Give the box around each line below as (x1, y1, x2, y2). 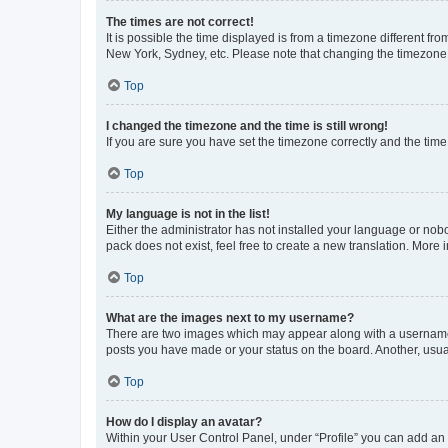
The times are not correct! (106, 15, 254, 29)
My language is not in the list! (106, 207, 270, 221)
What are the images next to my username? (106, 311, 354, 325)
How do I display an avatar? (106, 415, 262, 429)
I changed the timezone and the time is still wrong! (106, 119, 388, 133)
